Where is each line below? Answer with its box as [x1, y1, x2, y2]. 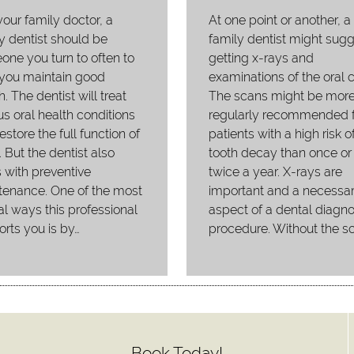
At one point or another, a [208, 12, 351, 28]
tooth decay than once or [208, 145, 352, 160]
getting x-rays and [208, 50, 314, 66]
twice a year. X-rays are [208, 164, 342, 179]
